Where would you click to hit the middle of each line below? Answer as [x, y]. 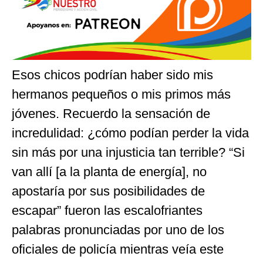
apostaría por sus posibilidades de [108, 191]
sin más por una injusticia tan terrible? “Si [128, 153]
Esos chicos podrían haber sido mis [112, 75]
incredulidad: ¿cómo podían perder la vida [130, 133]
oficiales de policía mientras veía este [118, 249]
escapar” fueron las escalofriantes [107, 211]
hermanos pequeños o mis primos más [121, 95]
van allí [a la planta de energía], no [109, 172]
